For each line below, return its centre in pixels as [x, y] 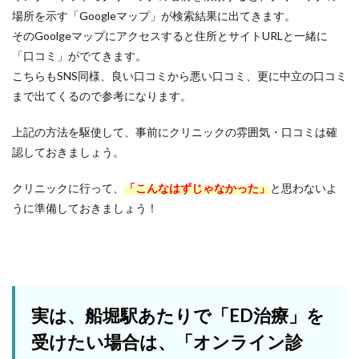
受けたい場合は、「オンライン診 [167, 342]
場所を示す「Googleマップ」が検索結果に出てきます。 [154, 16]
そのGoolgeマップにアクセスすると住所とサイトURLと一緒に [170, 36]
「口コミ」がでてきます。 [79, 56]
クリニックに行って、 [68, 188]
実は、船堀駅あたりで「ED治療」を [178, 316]
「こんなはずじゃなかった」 [197, 188]
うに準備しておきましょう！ [85, 208]
